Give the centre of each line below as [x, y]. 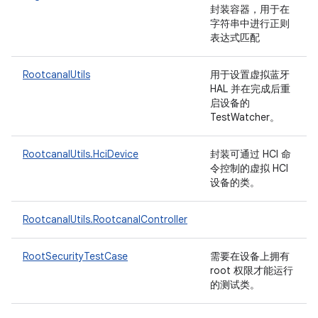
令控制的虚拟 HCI [249, 168]
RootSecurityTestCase [75, 256]
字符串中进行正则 [250, 23]
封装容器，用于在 [250, 9]
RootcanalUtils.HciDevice [81, 154]
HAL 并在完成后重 [250, 89]
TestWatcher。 [246, 117]
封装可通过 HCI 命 [251, 154]
